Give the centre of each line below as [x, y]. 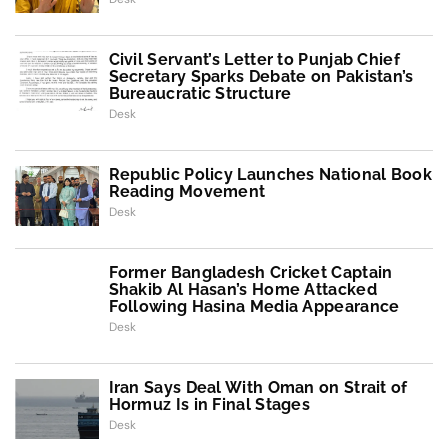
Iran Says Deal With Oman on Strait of [258, 387]
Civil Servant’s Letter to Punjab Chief [254, 59]
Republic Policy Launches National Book [270, 174]
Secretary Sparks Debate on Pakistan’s [261, 76]
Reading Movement [187, 191]
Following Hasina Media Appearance [254, 306]
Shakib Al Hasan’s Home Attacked [242, 289]
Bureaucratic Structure [200, 93]
